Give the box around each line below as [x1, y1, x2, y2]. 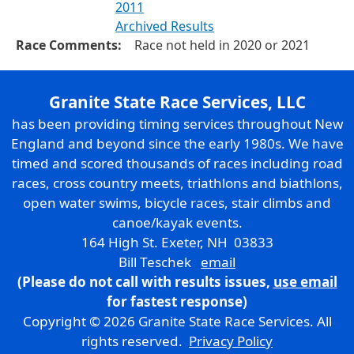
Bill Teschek [119, 252, 201, 271]
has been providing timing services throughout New [11, 114, 343, 133]
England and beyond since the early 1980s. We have [10, 134, 344, 153]
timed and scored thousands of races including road [11, 153, 343, 172]
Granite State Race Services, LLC [48, 90, 306, 113]
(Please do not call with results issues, [17, 272, 273, 291]
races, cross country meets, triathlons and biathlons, [11, 173, 343, 192]
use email [273, 272, 337, 291]
